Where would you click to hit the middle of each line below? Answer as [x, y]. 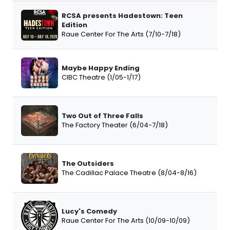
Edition [74, 25]
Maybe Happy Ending [101, 68]
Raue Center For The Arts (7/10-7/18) [121, 34]
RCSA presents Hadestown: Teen [122, 15]
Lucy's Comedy [89, 211]
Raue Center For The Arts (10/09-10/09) [126, 220]
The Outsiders [88, 163]
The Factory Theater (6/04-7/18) [115, 125]
